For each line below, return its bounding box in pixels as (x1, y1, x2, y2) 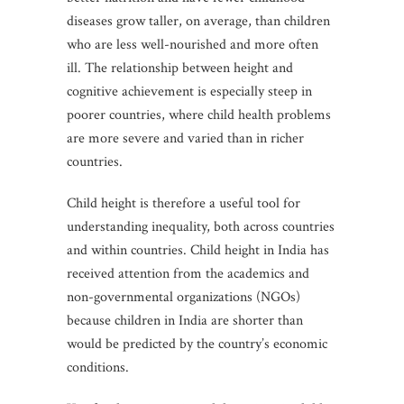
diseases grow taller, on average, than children (67, 11, 330, 31)
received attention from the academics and (67, 263, 309, 283)
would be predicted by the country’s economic (67, 334, 327, 353)
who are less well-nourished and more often (67, 34, 318, 54)
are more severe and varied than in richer (67, 128, 304, 148)
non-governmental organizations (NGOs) (67, 287, 300, 307)
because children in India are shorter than (67, 310, 303, 330)
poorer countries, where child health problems (67, 105, 331, 124)
